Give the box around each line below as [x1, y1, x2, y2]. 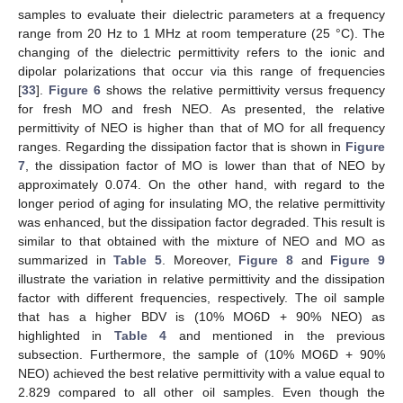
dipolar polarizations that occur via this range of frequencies [18, 64, 385, 79]
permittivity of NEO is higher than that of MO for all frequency [18, 121, 385, 136]
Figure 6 [49, 83, 102, 98]
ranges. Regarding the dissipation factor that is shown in [18, 139, 345, 155]
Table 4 [113, 328, 167, 344]
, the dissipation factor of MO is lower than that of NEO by [25, 158, 385, 174]
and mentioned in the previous [166, 328, 385, 344]
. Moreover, [162, 253, 239, 268]
